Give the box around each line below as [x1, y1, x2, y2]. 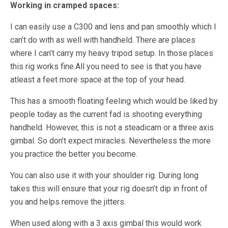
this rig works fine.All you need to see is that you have [10, 62, 202, 72]
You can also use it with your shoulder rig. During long [10, 170, 198, 181]
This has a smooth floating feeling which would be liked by [10, 96, 218, 106]
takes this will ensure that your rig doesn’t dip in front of [10, 184, 208, 194]
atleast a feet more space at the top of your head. [10, 75, 185, 85]
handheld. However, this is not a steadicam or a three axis [10, 123, 214, 133]
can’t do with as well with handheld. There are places [10, 35, 195, 45]
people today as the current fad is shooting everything [10, 109, 202, 120]
